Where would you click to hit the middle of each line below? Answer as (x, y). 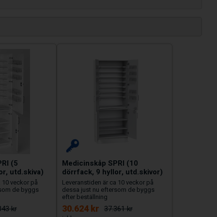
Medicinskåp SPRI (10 (100, 163)
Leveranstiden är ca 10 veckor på (108, 182)
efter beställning (85, 197)
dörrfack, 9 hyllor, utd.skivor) (112, 172)
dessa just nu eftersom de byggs (108, 189)
